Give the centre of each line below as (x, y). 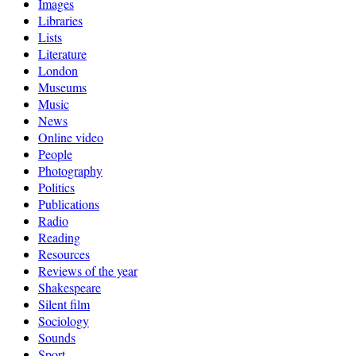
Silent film (64, 304)
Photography (70, 170)
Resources (64, 253)
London (58, 70)
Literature (62, 53)
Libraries (60, 20)
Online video (71, 137)
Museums (62, 87)
